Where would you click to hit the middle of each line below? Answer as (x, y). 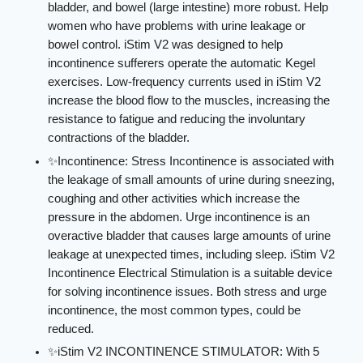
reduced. (71, 329)
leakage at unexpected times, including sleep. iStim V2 (192, 254)
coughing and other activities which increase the (174, 198)
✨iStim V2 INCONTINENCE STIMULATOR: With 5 (184, 352)
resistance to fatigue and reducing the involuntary (177, 119)
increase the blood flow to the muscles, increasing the (189, 100)
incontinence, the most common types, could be (175, 310)
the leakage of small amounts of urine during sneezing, (192, 179)
